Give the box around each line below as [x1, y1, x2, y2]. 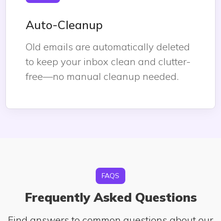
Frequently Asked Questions [24, 189, 197, 205]
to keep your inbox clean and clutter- [26, 55, 190, 68]
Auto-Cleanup [26, 17, 103, 32]
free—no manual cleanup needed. [26, 70, 179, 82]
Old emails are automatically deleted [26, 40, 190, 53]
